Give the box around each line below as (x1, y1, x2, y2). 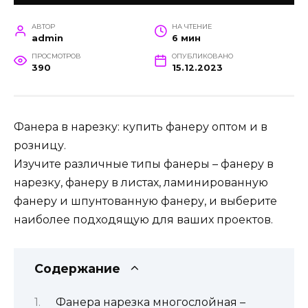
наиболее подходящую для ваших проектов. (14, 213, 273, 227)
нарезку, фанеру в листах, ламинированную (14, 176, 268, 190)
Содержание (34, 261, 120, 276)
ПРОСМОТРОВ (31, 52, 81, 60)
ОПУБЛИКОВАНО (171, 52, 233, 60)
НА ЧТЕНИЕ (171, 23, 212, 31)
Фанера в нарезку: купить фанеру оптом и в (14, 120, 267, 134)
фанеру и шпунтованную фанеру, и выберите (14, 195, 277, 208)
